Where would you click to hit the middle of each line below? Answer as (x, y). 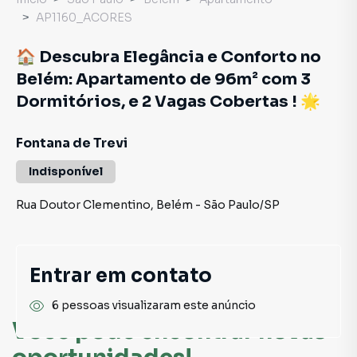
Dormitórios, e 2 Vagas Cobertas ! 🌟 (168, 102)
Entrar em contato (121, 276)
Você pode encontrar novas (169, 331)
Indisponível (66, 171)
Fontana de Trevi (72, 143)
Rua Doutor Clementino (83, 205)
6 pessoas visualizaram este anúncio (154, 305)
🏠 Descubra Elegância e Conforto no (169, 57)
